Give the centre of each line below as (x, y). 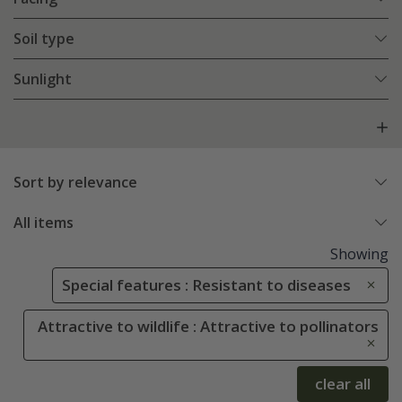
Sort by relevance (75, 183)
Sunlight (43, 79)
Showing (359, 254)
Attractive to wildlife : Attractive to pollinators (208, 327)
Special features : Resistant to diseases (206, 285)
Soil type (44, 39)
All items (44, 223)
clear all (343, 383)
